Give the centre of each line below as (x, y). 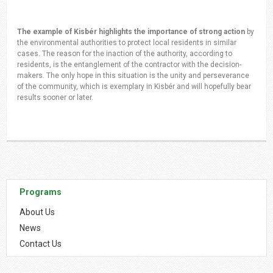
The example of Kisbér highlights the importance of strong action (131, 32)
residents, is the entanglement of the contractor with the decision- (129, 65)
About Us (37, 212)
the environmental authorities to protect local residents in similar (127, 43)
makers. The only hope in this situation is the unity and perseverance (133, 76)
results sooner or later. (56, 98)
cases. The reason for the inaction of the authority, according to (125, 54)
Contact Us (41, 243)
